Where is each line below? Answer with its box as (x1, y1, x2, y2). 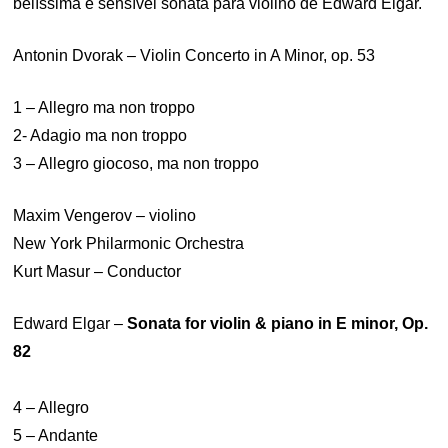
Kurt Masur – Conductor (13, 263, 182, 280)
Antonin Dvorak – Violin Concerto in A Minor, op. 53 (13, 47, 376, 64)
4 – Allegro (13, 399, 90, 416)
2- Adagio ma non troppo (13, 127, 188, 144)
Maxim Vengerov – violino (13, 207, 197, 224)
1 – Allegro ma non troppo (13, 99, 196, 116)
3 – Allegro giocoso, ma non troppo (13, 155, 260, 172)
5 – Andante (13, 427, 99, 444)
